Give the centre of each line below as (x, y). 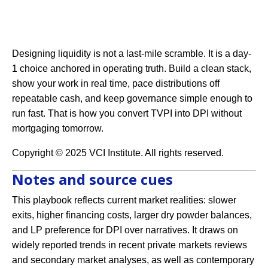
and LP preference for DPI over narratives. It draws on (125, 230)
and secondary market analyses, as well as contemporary (133, 260)
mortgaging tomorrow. (58, 129)
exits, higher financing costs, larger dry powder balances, (132, 215)
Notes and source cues (92, 179)
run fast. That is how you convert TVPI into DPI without (127, 114)
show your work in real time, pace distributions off (116, 84)
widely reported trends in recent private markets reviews (130, 245)
